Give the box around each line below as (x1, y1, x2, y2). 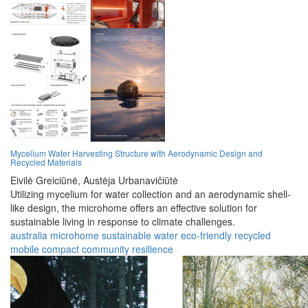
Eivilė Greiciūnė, (10, 173, 80, 188)
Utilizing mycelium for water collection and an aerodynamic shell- (10, 187, 291, 201)
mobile (10, 242, 39, 256)
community (82, 242, 129, 256)
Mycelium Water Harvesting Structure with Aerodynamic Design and (10, 147, 263, 159)
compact (42, 242, 79, 256)
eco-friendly (181, 228, 232, 243)
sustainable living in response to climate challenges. (10, 214, 235, 229)
